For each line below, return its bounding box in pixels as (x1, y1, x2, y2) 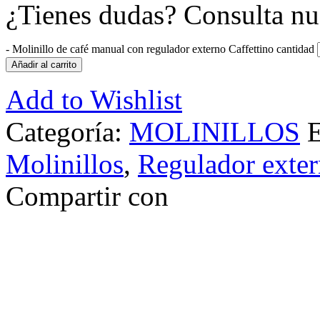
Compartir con (6, 181, 169, 211)
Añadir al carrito (11, 59, 76, 70)
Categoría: (6, 116, 129, 147)
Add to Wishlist (6, 84, 182, 115)
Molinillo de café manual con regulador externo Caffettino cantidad (12, 43, 314, 55)
